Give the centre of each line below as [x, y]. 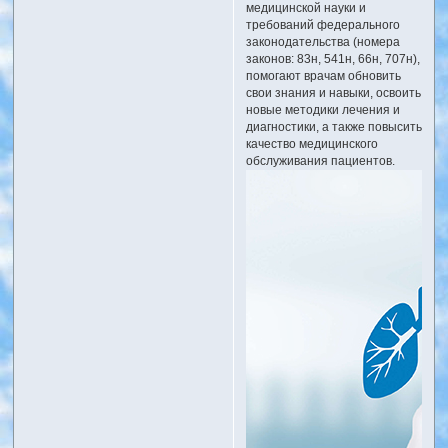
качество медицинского [311, 143]
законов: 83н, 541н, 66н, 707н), [332, 58]
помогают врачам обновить [323, 75]
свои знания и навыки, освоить [333, 92]
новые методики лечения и [322, 109]
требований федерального [322, 24]
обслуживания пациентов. [320, 160]
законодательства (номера [322, 41]
